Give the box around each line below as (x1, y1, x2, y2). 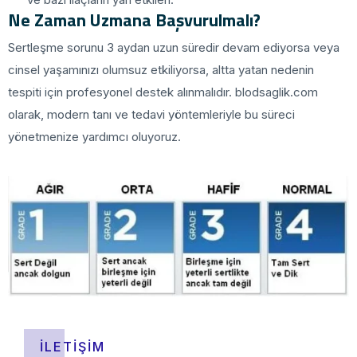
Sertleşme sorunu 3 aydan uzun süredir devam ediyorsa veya (8, 40, 339, 56)
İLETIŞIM (40, 338, 105, 355)
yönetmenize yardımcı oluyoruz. (8, 129, 181, 145)
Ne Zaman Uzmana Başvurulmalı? (8, 6, 261, 34)
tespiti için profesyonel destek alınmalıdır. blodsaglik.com (8, 84, 318, 100)
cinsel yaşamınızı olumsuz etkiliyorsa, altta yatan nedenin (8, 62, 314, 78)
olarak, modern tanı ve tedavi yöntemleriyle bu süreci (8, 107, 295, 123)
